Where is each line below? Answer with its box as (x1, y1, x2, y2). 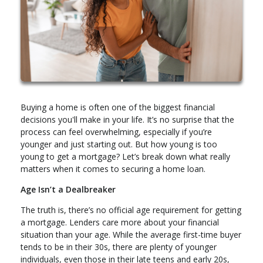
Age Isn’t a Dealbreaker (21, 184, 116, 195)
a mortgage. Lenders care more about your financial (21, 217, 219, 228)
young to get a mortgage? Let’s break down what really (21, 151, 230, 163)
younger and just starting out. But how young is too (21, 139, 217, 150)
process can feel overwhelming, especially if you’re (21, 126, 212, 138)
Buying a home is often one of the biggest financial (21, 102, 215, 113)
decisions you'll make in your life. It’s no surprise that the (21, 114, 234, 126)
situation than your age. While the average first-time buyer (21, 229, 241, 241)
